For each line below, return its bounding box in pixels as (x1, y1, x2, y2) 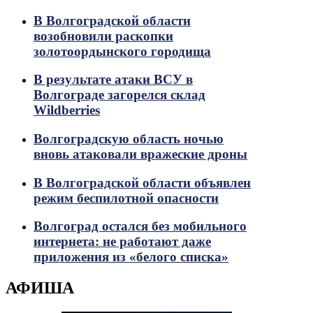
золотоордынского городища (34, 43, 211, 59)
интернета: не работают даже (34, 234, 211, 249)
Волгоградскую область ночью (34, 131, 224, 147)
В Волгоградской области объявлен (34, 175, 251, 190)
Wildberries (34, 103, 100, 118)
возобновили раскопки (34, 28, 173, 43)
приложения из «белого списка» (34, 249, 228, 265)
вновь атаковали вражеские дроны (34, 147, 247, 162)
